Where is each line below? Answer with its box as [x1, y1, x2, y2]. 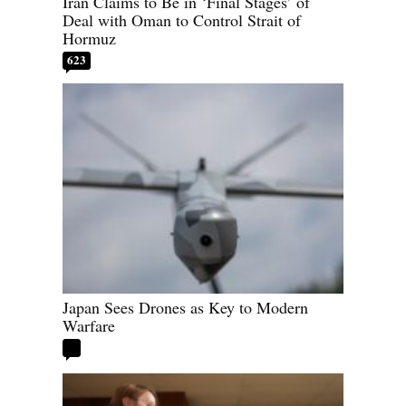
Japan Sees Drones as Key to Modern [63, 296, 308, 319]
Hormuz [63, 26, 116, 49]
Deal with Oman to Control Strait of [63, 8, 301, 31]
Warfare [63, 314, 115, 337]
